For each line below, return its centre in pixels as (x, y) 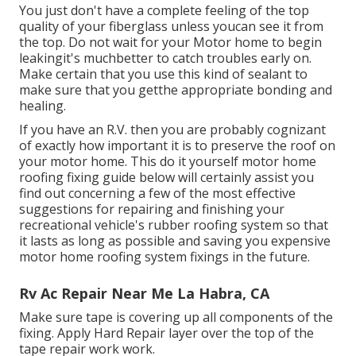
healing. (43, 106)
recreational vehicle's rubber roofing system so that (174, 225)
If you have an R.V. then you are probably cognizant (172, 130)
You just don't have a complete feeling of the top (164, 11)
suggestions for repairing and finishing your (152, 209)
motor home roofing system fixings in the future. (164, 257)
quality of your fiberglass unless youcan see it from (171, 27)
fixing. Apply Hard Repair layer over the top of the (166, 333)
